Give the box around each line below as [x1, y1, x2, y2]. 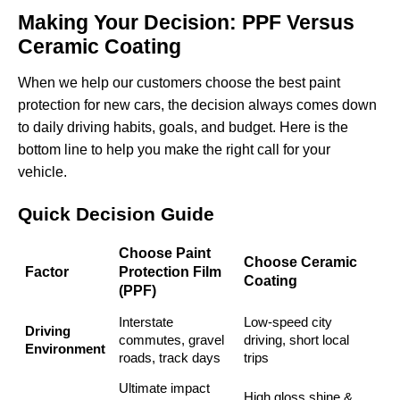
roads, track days [118, 350, 221, 366]
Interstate [118, 314, 173, 330]
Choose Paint [119, 246, 211, 262]
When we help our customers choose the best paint [18, 75, 340, 91]
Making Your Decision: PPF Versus [18, 11, 354, 35]
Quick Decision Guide [18, 204, 214, 225]
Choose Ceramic [244, 254, 357, 271]
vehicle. [18, 164, 67, 180]
